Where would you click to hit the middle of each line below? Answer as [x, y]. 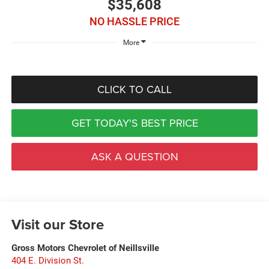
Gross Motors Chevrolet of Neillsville [85, 248]
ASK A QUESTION [134, 156]
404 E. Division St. [47, 260]
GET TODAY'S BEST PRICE [134, 122]
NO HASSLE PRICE [134, 21]
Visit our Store [57, 224]
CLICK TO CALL [134, 89]
